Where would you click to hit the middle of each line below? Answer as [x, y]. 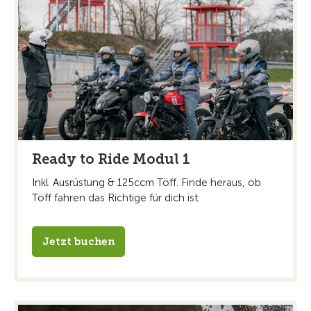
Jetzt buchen [78, 241]
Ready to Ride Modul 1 [111, 159]
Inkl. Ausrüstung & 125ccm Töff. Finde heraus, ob [146, 182]
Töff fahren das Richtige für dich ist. [116, 197]
